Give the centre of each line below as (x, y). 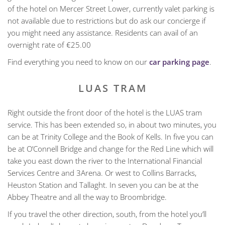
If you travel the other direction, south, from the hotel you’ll (107, 214)
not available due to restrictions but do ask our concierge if (107, 21)
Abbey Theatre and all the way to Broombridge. (87, 197)
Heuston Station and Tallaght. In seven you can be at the (103, 185)
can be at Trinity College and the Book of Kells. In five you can (110, 137)
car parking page (179, 62)
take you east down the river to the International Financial (105, 161)
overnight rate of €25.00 (49, 45)
